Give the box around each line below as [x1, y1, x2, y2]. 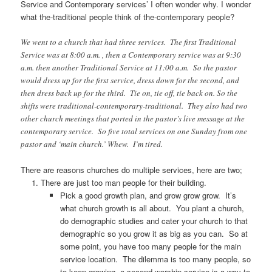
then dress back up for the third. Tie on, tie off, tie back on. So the [21, 87, 238, 99]
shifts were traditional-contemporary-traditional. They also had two [21, 100, 248, 112]
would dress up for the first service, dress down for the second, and [21, 75, 240, 86]
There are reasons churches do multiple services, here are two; [21, 164, 243, 176]
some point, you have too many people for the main [60, 240, 242, 253]
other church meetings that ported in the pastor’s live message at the [21, 113, 245, 124]
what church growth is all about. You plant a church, [60, 202, 245, 214]
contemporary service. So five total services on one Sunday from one [21, 126, 248, 137]
